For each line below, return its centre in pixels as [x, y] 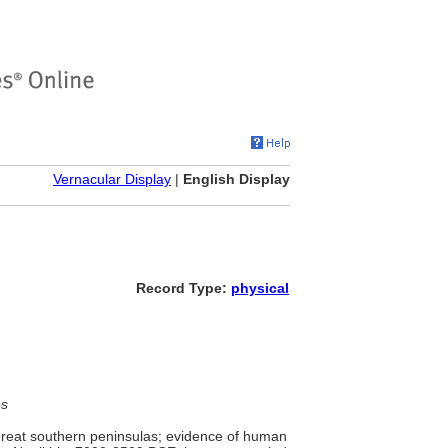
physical [260, 288]
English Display [236, 179]
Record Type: [183, 288]
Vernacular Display [112, 179]
